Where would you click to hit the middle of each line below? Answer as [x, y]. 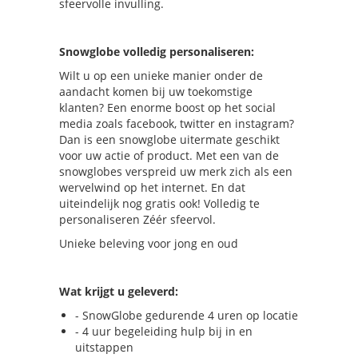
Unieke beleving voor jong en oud [149, 243]
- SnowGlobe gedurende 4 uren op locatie [187, 315]
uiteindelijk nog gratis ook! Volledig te [159, 203]
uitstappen [104, 347]
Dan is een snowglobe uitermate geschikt [169, 139]
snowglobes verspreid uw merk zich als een [176, 171]
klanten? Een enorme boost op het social [167, 107]
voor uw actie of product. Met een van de [169, 155]
